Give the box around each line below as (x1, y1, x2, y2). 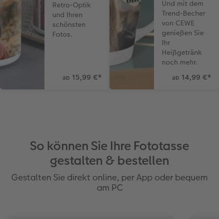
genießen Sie (162, 27, 204, 38)
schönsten (52, 19, 86, 29)
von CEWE (162, 18, 195, 28)
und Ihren (52, 9, 83, 20)
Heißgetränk (162, 47, 202, 57)
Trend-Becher (162, 8, 206, 18)
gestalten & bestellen (50, 152, 169, 169)
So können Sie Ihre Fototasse (30, 137, 189, 154)
